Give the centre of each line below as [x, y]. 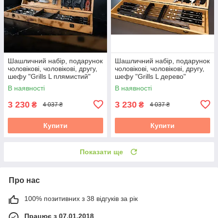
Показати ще [101, 152]
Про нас [24, 180]
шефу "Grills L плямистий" [49, 76]
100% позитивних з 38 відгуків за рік [81, 198]
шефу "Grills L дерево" [150, 76]
